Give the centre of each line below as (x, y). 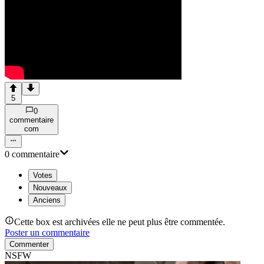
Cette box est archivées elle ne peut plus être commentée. (120, 222)
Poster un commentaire (47, 233)
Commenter (29, 245)
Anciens (47, 200)
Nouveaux (50, 188)
